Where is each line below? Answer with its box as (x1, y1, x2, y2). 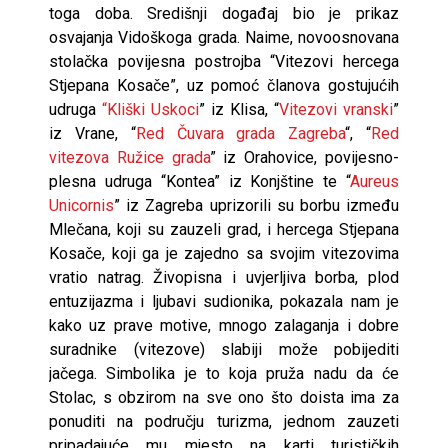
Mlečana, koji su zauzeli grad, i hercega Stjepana (49, 220, 399, 239)
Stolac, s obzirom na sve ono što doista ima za (49, 388, 399, 407)
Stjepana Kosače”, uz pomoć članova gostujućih (49, 76, 399, 95)
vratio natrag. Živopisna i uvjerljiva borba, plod (49, 268, 399, 287)
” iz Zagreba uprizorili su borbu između (114, 196, 399, 215)
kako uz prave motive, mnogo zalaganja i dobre (49, 316, 399, 335)
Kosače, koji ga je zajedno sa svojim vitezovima (49, 244, 399, 263)
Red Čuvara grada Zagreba (135, 124, 346, 143)
